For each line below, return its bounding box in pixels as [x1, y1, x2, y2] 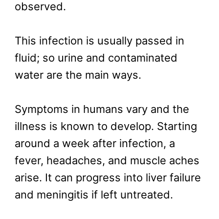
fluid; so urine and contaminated [15, 51, 177, 64]
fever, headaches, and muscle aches [15, 153, 199, 167]
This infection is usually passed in [15, 34, 184, 47]
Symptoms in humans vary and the [15, 102, 189, 115]
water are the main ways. [15, 68, 141, 81]
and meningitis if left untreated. [15, 188, 173, 201]
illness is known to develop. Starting [15, 119, 197, 132]
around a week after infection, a [15, 136, 175, 150]
